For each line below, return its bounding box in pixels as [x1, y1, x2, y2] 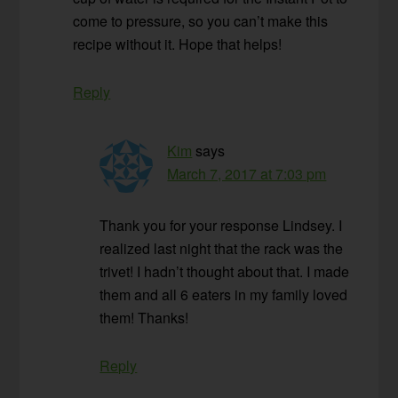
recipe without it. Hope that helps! [73, 34, 283, 55]
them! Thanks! [99, 307, 189, 329]
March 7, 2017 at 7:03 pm [167, 163, 327, 185]
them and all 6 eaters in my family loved [99, 284, 348, 306]
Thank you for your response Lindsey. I [99, 215, 343, 236]
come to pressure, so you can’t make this [73, 11, 329, 32]
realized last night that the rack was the [99, 238, 344, 259]
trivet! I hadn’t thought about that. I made [99, 261, 350, 283]
